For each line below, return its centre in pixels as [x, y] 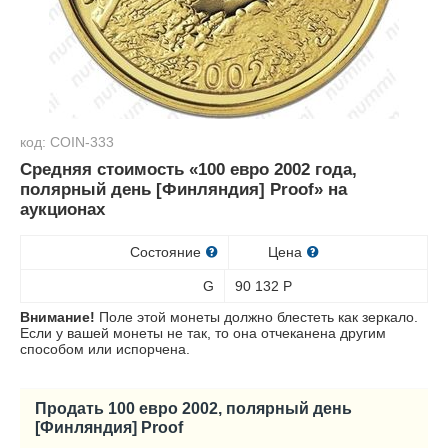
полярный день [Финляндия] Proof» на [183, 189]
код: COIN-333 [67, 142]
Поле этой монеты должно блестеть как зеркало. [256, 317]
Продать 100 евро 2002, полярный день [193, 408]
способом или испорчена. [105, 349]
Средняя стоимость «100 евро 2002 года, [188, 169]
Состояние [167, 252]
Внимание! [57, 317]
